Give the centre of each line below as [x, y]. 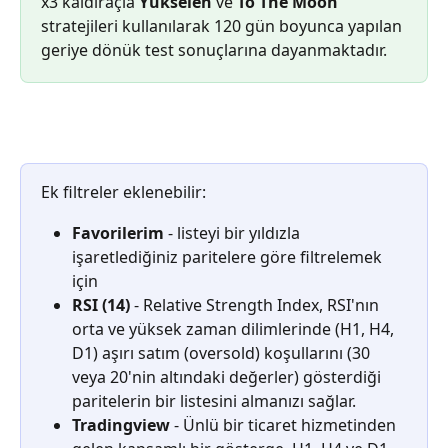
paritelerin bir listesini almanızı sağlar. [214, 400]
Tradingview [121, 424]
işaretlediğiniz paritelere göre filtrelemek [229, 256]
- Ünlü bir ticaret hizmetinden [285, 424]
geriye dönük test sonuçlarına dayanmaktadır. [214, 50]
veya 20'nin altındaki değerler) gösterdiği [228, 376]
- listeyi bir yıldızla [234, 232]
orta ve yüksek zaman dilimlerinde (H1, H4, [235, 328]
